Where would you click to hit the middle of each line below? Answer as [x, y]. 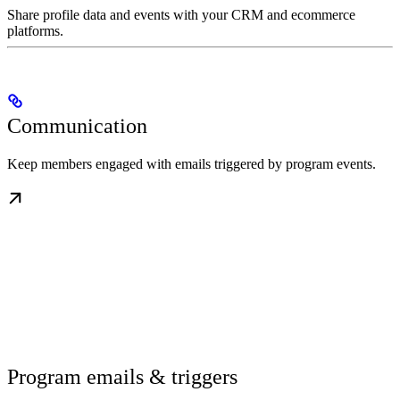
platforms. [35, 31]
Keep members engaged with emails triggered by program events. [192, 164]
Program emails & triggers [122, 377]
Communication [77, 126]
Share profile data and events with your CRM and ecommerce [181, 15]
